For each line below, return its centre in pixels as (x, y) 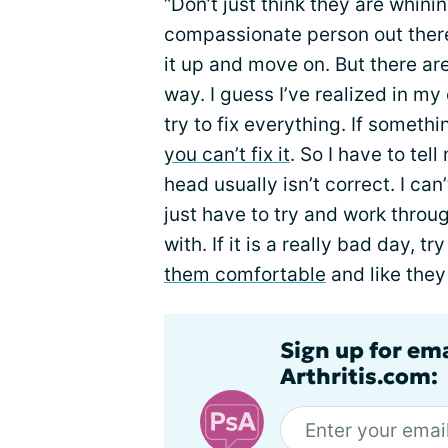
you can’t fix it (227, 155)
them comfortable (245, 275)
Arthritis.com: (359, 377)
